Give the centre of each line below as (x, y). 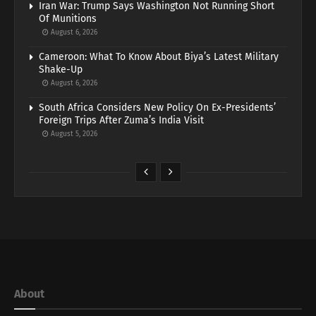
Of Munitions (68, 19)
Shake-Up (61, 70)
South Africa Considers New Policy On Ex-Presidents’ (157, 108)
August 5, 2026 (73, 134)
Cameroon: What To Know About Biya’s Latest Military (159, 57)
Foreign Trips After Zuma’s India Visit (121, 121)
